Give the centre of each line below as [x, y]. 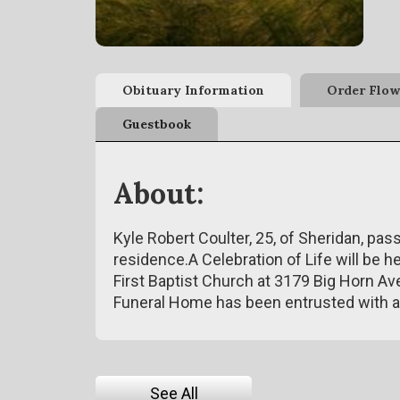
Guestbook [157, 124]
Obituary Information [193, 90]
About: [158, 193]
